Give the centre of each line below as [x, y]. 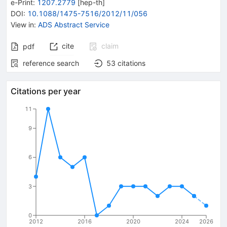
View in [22, 24]
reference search [51, 63]
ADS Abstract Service [74, 24]
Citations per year [46, 91]
